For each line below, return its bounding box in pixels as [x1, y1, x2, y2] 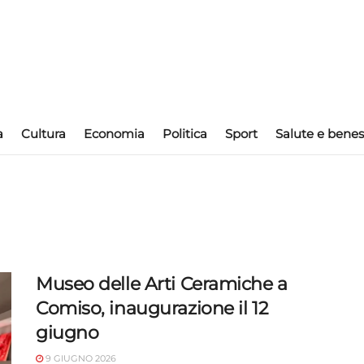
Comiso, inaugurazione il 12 [36, 297, 269, 319]
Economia [84, 126, 145, 141]
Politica [162, 126, 207, 141]
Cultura [21, 126, 66, 141]
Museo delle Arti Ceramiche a [36, 273, 288, 295]
